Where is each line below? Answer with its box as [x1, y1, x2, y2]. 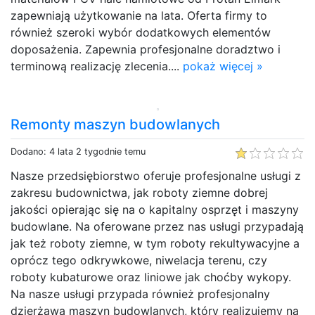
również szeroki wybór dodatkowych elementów [11, 25, 271, 39]
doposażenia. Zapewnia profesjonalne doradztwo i [11, 41, 281, 56]
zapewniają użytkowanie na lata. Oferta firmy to [11, 8, 267, 22]
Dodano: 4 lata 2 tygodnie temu [11, 146, 146, 157]
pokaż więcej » [183, 58, 263, 73]
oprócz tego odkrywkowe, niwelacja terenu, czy [11, 252, 267, 267]
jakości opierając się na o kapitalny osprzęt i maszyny [11, 202, 299, 217]
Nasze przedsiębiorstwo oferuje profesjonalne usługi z [11, 168, 301, 183]
